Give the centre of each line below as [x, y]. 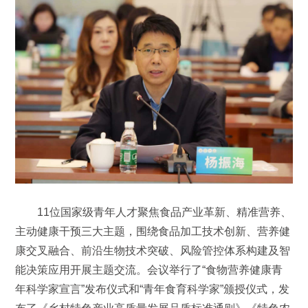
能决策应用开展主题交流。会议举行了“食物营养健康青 [149, 269]
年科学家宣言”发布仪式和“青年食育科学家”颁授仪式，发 [153, 289]
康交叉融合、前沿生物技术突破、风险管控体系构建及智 [153, 250]
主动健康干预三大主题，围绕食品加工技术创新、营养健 [153, 231]
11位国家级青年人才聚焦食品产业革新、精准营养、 [154, 212]
